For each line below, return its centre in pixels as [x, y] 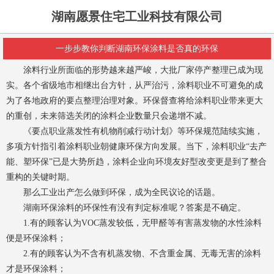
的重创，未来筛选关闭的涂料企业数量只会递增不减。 [109, 116]
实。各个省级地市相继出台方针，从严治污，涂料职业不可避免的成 [135, 85]
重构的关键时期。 [40, 177]
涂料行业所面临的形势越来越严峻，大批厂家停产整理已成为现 [135, 70]
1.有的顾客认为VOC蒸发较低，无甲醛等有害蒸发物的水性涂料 [134, 223]
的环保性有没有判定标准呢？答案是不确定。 [160, 208]
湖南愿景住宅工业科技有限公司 [137, 17]
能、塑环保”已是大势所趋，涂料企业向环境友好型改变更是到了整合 [136, 162]
